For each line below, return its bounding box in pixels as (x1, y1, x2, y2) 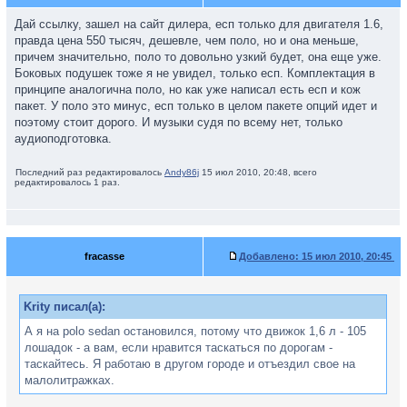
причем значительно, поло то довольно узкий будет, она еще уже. (15, 50, 382, 64)
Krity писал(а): (24, 300, 105, 313)
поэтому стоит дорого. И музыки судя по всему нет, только (15, 115, 342, 129)
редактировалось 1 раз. (15, 177, 120, 187)
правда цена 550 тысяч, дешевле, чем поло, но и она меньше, (15, 34, 359, 47)
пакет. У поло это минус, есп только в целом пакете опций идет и (15, 99, 377, 113)
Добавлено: (239, 251, 299, 262)
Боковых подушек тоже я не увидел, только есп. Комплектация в (15, 66, 375, 80)
